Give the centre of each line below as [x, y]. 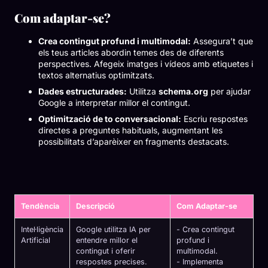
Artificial [36, 240]
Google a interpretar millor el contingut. [114, 103]
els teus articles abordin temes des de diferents [131, 53]
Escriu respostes [214, 119]
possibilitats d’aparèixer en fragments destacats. [134, 142]
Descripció [95, 206]
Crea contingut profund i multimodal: [115, 41]
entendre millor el [107, 240]
